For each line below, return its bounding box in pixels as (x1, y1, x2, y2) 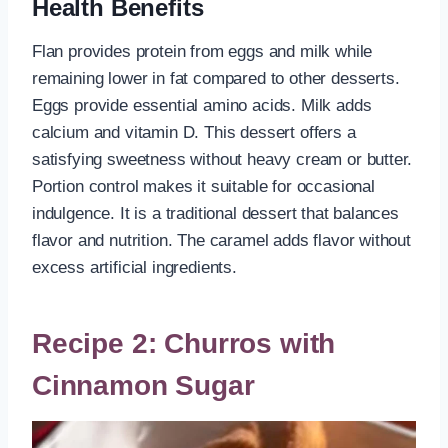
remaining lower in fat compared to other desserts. (32, 69, 400, 89)
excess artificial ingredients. (32, 258, 237, 278)
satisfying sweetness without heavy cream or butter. (32, 150, 413, 170)
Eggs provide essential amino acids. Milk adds (32, 96, 372, 116)
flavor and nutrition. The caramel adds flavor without (32, 231, 411, 251)
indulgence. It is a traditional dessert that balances (32, 204, 399, 224)
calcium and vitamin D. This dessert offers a (32, 123, 356, 143)
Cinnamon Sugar (32, 370, 255, 402)
